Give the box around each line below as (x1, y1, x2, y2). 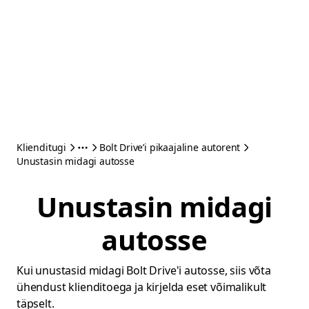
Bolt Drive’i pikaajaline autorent (99, 141, 241, 154)
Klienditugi (17, 141, 67, 154)
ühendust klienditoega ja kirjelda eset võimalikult (17, 279, 267, 295)
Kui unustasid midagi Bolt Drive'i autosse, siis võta (17, 263, 271, 278)
